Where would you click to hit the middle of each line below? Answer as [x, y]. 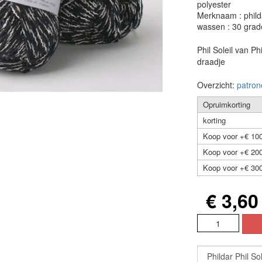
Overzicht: [217, 85]
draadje [211, 61]
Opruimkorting [226, 104]
